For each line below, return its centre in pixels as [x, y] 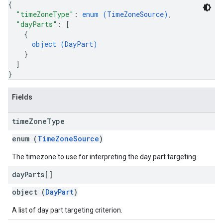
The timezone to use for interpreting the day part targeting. [105, 157]
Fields [22, 97]
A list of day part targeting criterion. [67, 210]
